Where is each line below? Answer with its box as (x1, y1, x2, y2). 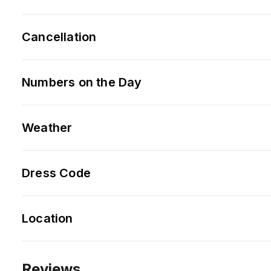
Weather (22, 120, 73, 135)
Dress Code (22, 165, 91, 180)
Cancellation (22, 29, 97, 44)
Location (22, 211, 73, 226)
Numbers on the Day (22, 74, 142, 90)
